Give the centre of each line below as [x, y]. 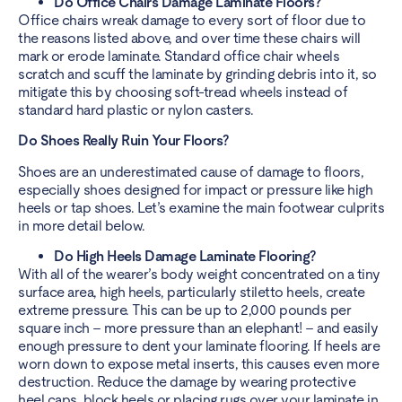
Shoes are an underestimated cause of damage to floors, [191, 171]
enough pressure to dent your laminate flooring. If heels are [199, 346]
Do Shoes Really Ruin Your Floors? [124, 141]
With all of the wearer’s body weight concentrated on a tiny [199, 275]
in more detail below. [82, 225]
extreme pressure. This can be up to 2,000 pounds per [184, 310]
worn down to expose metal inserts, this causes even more [198, 364]
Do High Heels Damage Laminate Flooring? [185, 257]
